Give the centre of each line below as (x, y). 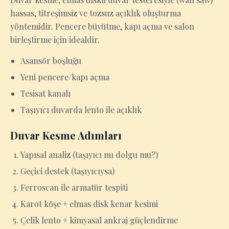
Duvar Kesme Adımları (66, 135)
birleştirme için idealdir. (55, 40)
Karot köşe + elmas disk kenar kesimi (89, 204)
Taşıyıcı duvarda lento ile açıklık (81, 110)
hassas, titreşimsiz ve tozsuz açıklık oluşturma (96, 13)
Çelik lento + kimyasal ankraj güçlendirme (99, 220)
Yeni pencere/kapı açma (65, 77)
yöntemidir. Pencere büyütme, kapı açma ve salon (102, 26)
